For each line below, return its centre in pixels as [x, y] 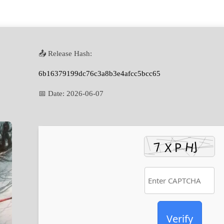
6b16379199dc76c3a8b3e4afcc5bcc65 [99, 73]
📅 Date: [52, 93]
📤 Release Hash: [65, 53]
